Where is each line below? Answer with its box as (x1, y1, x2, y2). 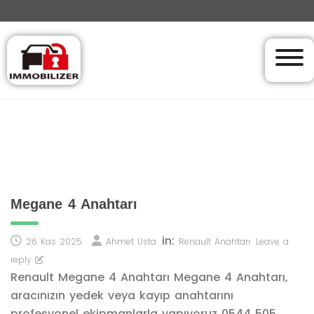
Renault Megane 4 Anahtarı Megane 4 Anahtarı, (11, 269, 288, 285)
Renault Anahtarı (179, 235, 250, 247)
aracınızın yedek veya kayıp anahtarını (11, 287, 233, 303)
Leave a (256, 235, 289, 247)
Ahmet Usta (106, 235, 156, 247)
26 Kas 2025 (26, 235, 82, 247)
